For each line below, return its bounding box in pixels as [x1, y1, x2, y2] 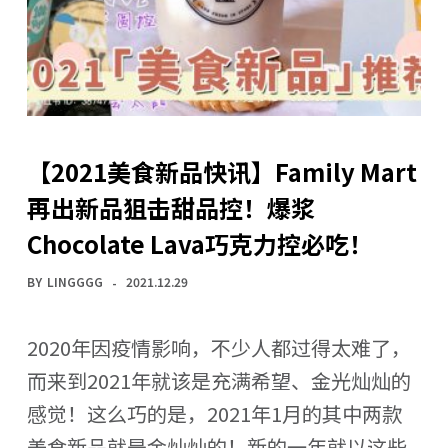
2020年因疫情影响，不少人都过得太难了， [26, 333, 411, 363]
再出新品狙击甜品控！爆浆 [26, 190, 315, 226]
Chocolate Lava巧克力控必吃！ [26, 226, 373, 262]
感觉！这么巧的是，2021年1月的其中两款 [26, 399, 402, 429]
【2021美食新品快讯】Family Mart [26, 154, 417, 190]
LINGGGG [46, 273, 103, 291]
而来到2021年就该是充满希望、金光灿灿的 [26, 366, 411, 396]
